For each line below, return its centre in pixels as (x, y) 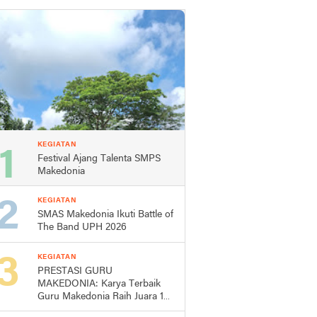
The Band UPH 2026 (82, 227)
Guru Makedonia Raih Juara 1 (100, 297)
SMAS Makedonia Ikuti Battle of (105, 215)
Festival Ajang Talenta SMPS (99, 159)
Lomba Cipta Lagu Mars (90, 310)
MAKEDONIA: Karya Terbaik (99, 284)
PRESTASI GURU (75, 271)
